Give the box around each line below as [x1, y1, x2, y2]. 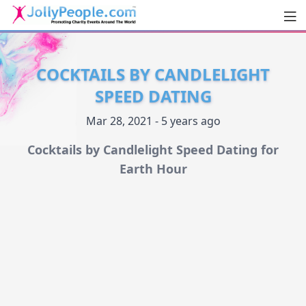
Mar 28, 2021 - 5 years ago [85, 113, 221, 129]
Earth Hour [119, 161, 187, 178]
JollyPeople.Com [10, 27, 156, 50]
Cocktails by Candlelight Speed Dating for [27, 141, 279, 158]
